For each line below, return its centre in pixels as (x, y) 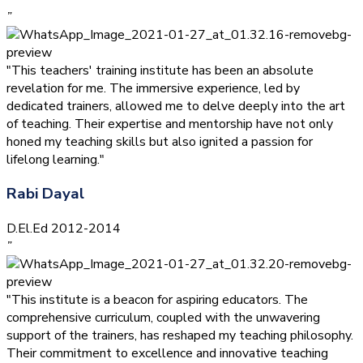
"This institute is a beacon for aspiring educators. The (157, 300)
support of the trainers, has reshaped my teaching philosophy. (180, 336)
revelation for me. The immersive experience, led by (153, 88)
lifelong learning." (56, 159)
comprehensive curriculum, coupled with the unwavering (163, 318)
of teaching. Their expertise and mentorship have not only (170, 124)
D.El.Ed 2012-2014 (64, 229)
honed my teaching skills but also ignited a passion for (160, 141)
